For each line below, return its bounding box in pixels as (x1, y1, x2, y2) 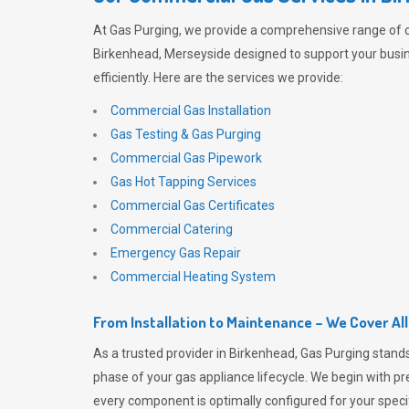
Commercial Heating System (110, 269, 276, 284)
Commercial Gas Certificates (110, 198, 275, 213)
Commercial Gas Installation (110, 103, 271, 118)
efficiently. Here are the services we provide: (93, 70, 343, 85)
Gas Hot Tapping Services (110, 174, 257, 189)
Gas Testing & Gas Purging (110, 127, 261, 142)
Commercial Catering (110, 222, 233, 236)
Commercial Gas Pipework (110, 151, 262, 165)
